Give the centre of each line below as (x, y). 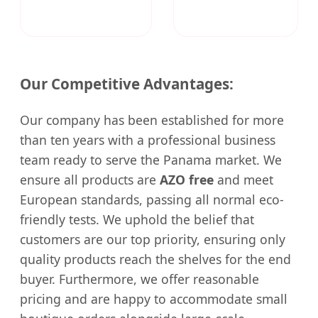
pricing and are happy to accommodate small (154, 298)
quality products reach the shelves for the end (155, 259)
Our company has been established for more (152, 120)
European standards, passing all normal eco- (152, 199)
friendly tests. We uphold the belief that (137, 219)
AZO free (187, 179)
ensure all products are (90, 179)
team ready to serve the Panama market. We (151, 159)
